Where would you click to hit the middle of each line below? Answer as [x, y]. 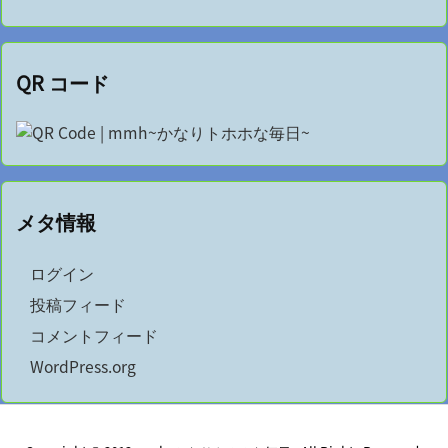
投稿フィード [78, 304]
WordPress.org [83, 366]
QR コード [62, 83]
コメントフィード [94, 335]
